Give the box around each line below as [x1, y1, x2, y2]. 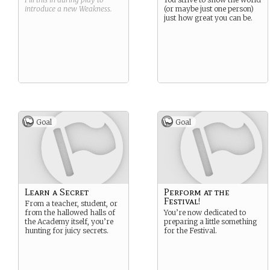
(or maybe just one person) [164, 4, 254, 13]
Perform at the [164, 186, 230, 198]
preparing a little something [164, 217, 257, 226]
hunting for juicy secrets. [25, 226, 108, 235]
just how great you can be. [164, 13, 253, 22]
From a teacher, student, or [25, 199, 118, 208]
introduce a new [25, 4, 79, 13]
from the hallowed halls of [25, 208, 115, 217]
